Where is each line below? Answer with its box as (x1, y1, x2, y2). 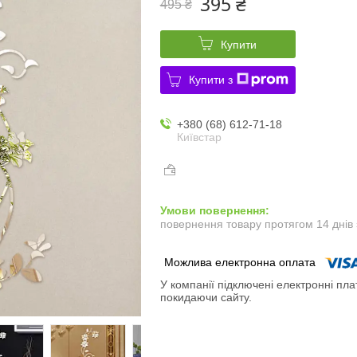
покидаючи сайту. (159, 291, 252, 304)
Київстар (176, 130, 222, 143)
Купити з (189, 73, 233, 86)
